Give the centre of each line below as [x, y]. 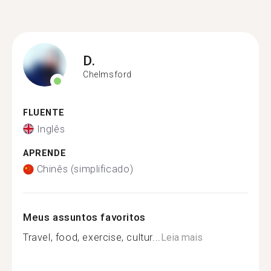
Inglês [51, 129]
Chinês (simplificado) [85, 169]
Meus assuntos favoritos [84, 217]
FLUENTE [44, 113]
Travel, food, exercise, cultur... [92, 237]
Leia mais [181, 237]
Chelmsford [107, 74]
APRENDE [45, 153]
